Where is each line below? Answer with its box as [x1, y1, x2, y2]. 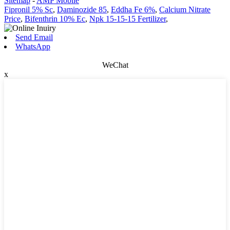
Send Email [15, 32, 53, 42]
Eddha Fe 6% [111, 5, 155, 14]
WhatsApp [15, 42, 50, 51]
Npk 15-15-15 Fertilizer [89, 14, 166, 23]
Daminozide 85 [57, 5, 107, 14]
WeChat [102, 60, 128, 69]
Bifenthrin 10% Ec [25, 14, 85, 23]
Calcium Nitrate [159, 5, 210, 14]
